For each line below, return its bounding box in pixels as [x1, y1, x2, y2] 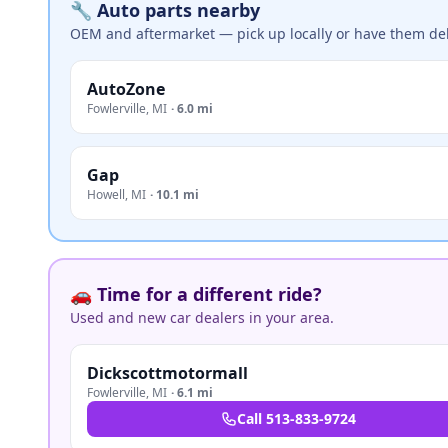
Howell [87, 186, 125, 203]
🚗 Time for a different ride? [70, 282, 322, 306]
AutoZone [87, 78, 165, 100]
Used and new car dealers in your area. [70, 308, 334, 327]
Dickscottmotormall [87, 362, 248, 384]
